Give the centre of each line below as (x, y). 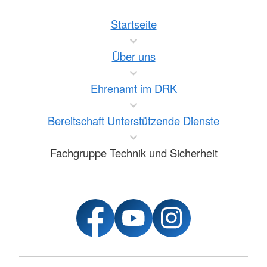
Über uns (133, 56)
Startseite (133, 24)
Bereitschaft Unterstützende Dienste (133, 121)
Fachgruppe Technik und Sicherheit (133, 153)
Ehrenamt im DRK (133, 89)
